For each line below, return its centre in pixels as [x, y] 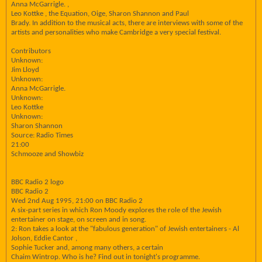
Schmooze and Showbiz [47, 154]
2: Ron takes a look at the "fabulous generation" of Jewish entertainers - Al [125, 229]
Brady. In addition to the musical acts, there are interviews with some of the [127, 23]
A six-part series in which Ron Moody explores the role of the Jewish [116, 210]
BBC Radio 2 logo [37, 182]
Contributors [31, 51]
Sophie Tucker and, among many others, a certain [87, 248]
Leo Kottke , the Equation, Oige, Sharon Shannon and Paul [100, 14]
